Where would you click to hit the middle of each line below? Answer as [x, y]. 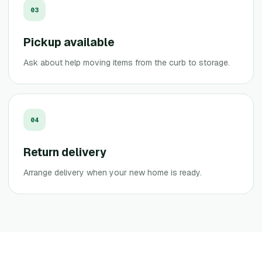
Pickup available [69, 42]
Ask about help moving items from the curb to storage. [127, 63]
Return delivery [65, 152]
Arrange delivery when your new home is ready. [113, 173]
